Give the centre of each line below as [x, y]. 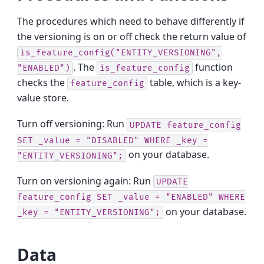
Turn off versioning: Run [72, 124]
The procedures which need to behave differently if [131, 21]
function [213, 67]
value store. [43, 98]
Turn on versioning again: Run [85, 181]
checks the [42, 82]
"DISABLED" [113, 140]
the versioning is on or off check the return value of [132, 36]
